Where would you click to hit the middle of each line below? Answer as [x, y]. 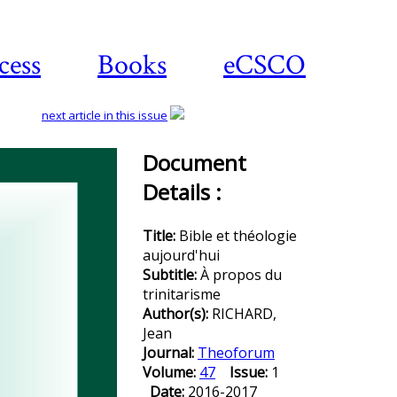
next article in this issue [105, 115]
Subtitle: [171, 275]
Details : [182, 192]
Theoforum [236, 353]
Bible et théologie [238, 236]
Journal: [170, 353]
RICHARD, [244, 314]
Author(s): [177, 314]
